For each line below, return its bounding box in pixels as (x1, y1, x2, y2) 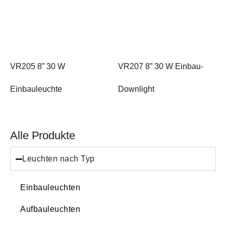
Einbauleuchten (20, 183, 80, 192)
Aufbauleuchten (20, 205, 80, 213)
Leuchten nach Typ (22, 154, 95, 163)
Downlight (118, 85, 154, 93)
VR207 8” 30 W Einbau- (118, 62, 203, 71)
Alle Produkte (10, 129, 75, 142)
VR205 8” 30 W (10, 62, 65, 71)
